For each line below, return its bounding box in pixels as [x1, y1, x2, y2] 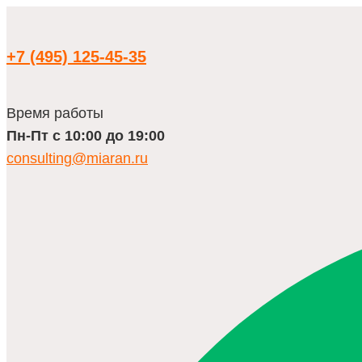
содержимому [6, 35, 82, 48]
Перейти [6, 6, 53, 19]
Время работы [6, 105, 103, 121]
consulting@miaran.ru [6, 150, 148, 166]
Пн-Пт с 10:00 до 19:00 [6, 128, 165, 144]
